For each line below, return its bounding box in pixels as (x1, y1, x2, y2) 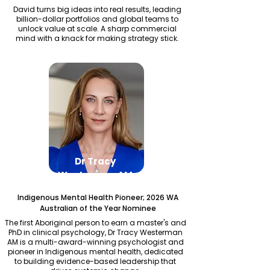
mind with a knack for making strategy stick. (16, 33, 179, 43)
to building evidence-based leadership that (14, 256, 176, 266)
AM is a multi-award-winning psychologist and (7, 237, 184, 247)
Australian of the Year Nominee (39, 203, 156, 213)
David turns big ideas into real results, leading (13, 4, 181, 14)
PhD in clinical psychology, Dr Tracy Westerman (8, 227, 183, 237)
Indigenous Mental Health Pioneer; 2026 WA (17, 192, 178, 202)
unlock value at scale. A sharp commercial (18, 24, 177, 34)
